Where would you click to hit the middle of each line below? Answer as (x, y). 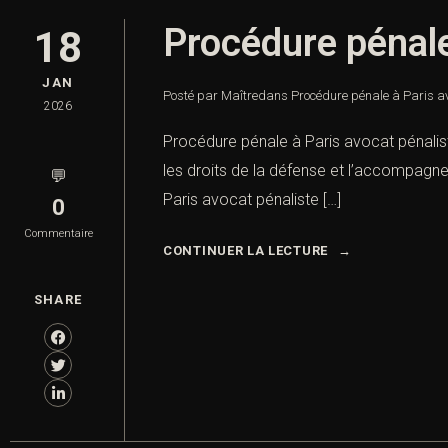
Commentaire (58, 234)
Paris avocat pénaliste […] (252, 200)
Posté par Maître (210, 96)
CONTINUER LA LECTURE (245, 251)
